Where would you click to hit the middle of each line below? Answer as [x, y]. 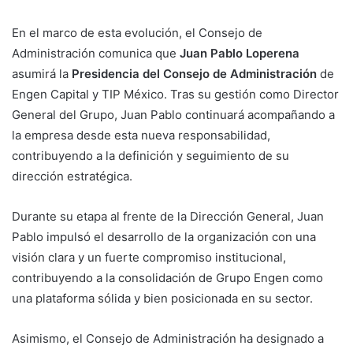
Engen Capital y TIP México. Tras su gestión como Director [175, 95]
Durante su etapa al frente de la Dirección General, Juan [168, 217]
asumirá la [42, 74]
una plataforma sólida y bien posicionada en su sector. [162, 299]
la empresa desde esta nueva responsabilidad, [141, 136]
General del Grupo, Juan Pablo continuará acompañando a [173, 115]
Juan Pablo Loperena [240, 54]
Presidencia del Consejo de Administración [194, 74]
